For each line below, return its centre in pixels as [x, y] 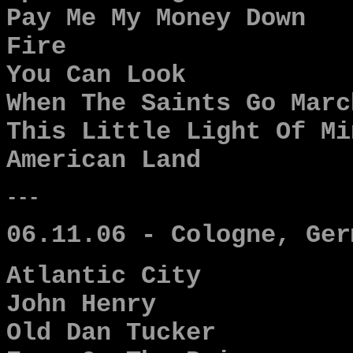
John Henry [81, 305]
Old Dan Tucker [111, 333]
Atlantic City [104, 277]
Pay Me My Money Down [156, 19]
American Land [104, 161]
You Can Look [96, 76]
